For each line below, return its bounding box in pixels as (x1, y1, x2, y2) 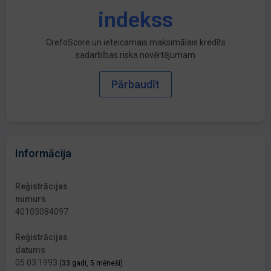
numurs (15, 194, 46, 204)
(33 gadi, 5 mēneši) (59, 259, 123, 268)
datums (15, 245, 45, 255)
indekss (98, 8, 173, 33)
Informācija (15, 147, 71, 160)
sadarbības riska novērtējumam (76, 50, 195, 60)
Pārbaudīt (111, 78, 160, 91)
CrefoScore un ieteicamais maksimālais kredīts (45, 38, 226, 48)
